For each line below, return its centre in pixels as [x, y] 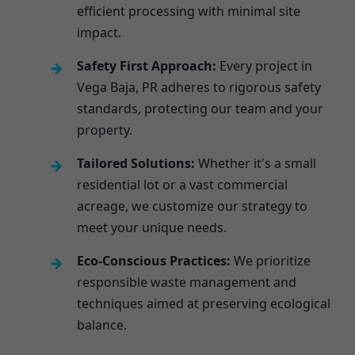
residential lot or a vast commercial [183, 184]
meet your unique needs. [152, 227]
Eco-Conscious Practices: [154, 260]
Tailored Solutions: [136, 163]
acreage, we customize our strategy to [193, 206]
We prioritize [271, 260]
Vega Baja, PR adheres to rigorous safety [199, 87]
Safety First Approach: [147, 65]
